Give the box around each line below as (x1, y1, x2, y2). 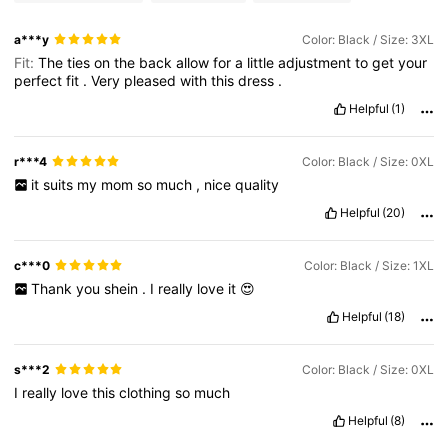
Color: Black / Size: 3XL (301, 31, 434, 47)
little (247, 53, 279, 71)
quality (234, 175, 279, 193)
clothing (119, 384, 176, 402)
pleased (124, 71, 181, 89)
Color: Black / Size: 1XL (303, 257, 434, 273)
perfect (14, 71, 67, 89)
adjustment (278, 53, 356, 71)
